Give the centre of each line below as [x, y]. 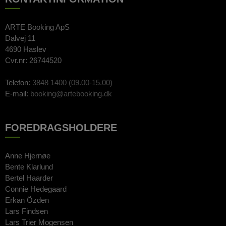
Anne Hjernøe [28, 155]
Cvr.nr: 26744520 [33, 60]
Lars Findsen [26, 211]
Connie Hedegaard [36, 189]
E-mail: [18, 94]
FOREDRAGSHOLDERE [61, 127]
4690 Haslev [26, 49]
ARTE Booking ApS [37, 27]
